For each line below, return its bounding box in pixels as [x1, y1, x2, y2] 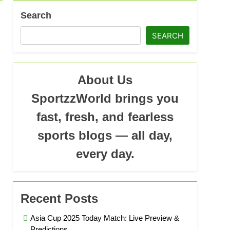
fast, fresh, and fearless [36, 110, 174, 124]
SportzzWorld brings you [31, 91, 179, 105]
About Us [78, 73, 133, 87]
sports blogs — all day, [37, 128, 173, 142]
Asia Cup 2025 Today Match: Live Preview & [30, 214, 180, 222]
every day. [75, 147, 135, 161]
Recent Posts [21, 191, 99, 205]
